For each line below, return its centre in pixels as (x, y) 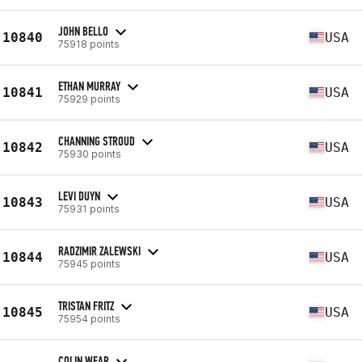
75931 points (89, 208)
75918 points (89, 44)
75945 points (89, 263)
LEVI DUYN (79, 196)
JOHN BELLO (83, 31)
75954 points (89, 318)
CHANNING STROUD (97, 141)
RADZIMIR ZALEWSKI (99, 250)
